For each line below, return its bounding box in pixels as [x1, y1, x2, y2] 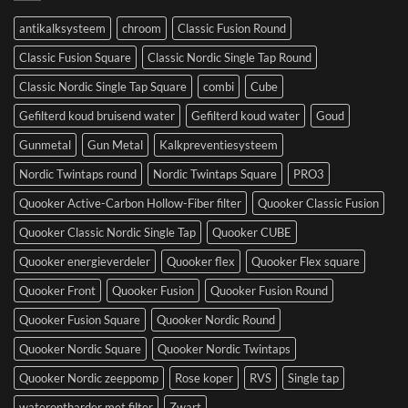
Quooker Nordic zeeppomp [19, 371, 158, 386]
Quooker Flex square [251, 254, 360, 270]
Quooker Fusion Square [19, 312, 140, 328]
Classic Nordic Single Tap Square [19, 79, 187, 95]
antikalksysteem [19, 21, 106, 36]
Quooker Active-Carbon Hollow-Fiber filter [19, 196, 241, 211]
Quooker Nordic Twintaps [158, 342, 291, 357]
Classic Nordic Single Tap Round [148, 50, 311, 66]
